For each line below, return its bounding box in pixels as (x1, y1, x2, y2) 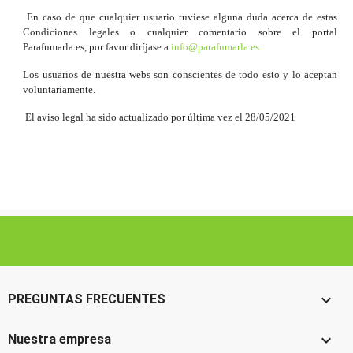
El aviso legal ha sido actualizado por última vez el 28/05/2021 (23, 111, 296, 124)
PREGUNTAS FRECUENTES (8, 292, 165, 307)
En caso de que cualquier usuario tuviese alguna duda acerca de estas (23, 11, 337, 24)
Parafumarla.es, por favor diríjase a (23, 41, 172, 54)
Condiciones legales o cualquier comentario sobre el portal (23, 26, 337, 39)
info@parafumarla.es (171, 41, 260, 54)
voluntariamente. (23, 84, 96, 96)
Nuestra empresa (8, 332, 111, 347)
